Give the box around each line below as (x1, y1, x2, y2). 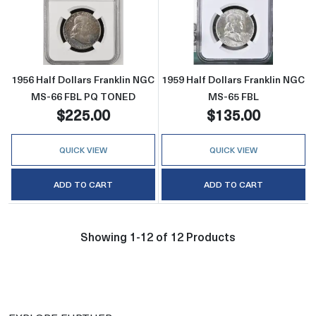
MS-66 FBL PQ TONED (30, 89, 135, 103)
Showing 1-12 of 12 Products (80, 229, 236, 245)
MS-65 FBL (207, 90, 259, 104)
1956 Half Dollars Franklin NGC (11, 72, 155, 86)
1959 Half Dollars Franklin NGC (162, 73, 305, 87)
